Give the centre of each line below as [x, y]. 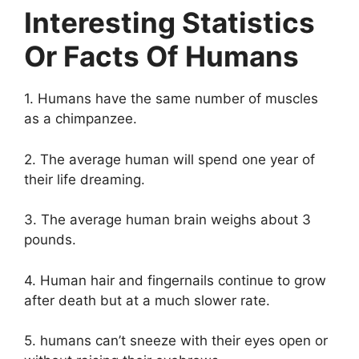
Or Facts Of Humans [161, 56]
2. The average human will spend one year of [169, 159]
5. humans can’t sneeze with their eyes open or [176, 341]
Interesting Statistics [169, 23]
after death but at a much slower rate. [147, 300]
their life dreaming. [85, 179]
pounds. [50, 240]
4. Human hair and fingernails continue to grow [175, 280]
